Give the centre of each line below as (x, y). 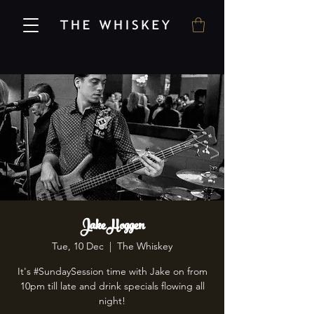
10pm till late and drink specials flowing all (112, 286)
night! (112, 301)
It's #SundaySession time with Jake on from (112, 272)
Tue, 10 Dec (78, 246)
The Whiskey (145, 246)
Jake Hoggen (112, 227)
